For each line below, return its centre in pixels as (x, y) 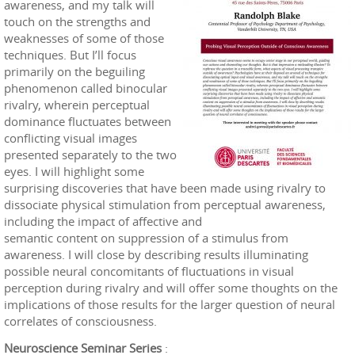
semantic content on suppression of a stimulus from (146, 237)
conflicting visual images (71, 137)
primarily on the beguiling (74, 71)
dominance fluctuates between (88, 121)
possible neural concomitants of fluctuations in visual (149, 271)
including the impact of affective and (103, 221)
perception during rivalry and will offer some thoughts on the (171, 287)
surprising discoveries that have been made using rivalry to (165, 187)
